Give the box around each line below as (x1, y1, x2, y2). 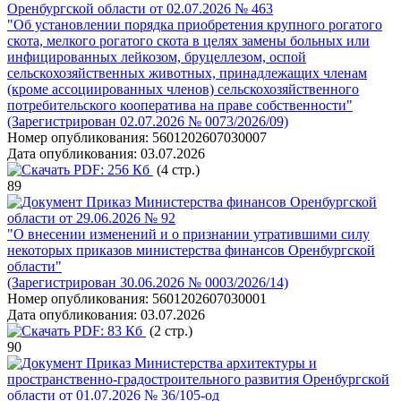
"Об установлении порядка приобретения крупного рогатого (7, 17, 382, 32)
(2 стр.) (146, 323, 192, 338)
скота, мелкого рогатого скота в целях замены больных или (7, 33, 370, 48)
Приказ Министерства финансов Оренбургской (86, 194, 377, 209)
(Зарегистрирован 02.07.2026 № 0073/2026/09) (7, 114, 288, 129)
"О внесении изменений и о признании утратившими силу (7, 226, 370, 242)
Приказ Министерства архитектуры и (86, 355, 317, 371)
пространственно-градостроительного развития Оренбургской (7, 371, 389, 387)
